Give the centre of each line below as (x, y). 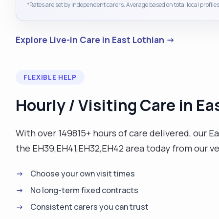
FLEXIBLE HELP (50, 77)
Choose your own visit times (83, 173)
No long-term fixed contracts (84, 190)
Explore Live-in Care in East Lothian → (95, 39)
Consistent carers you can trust (89, 207)
